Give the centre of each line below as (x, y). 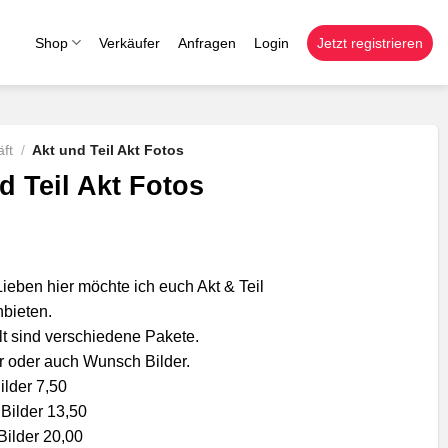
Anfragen (207, 42)
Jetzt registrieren (370, 42)
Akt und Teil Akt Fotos (108, 150)
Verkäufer (129, 42)
